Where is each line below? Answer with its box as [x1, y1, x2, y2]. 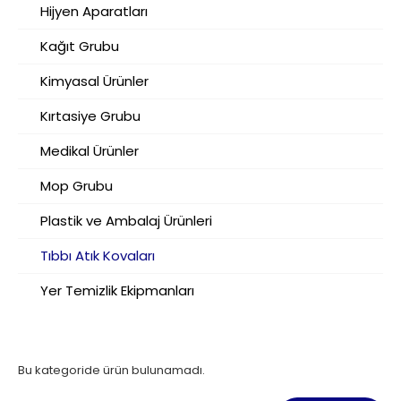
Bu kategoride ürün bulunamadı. [18, 362, 205, 379]
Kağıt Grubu [40, 37, 119, 55]
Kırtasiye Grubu [40, 107, 141, 125]
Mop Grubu [40, 176, 113, 195]
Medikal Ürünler [40, 141, 139, 160]
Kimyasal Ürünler [40, 72, 149, 90]
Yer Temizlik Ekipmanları [40, 281, 194, 300]
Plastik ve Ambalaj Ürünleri [40, 211, 212, 230]
